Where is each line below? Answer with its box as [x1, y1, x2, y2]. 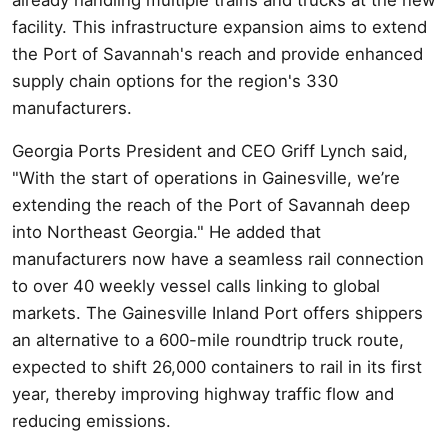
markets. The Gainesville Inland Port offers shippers [12, 302, 423, 323]
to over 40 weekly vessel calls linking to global [12, 275, 380, 296]
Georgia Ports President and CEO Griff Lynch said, [12, 140, 408, 161]
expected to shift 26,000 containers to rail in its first [12, 356, 422, 377]
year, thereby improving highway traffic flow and [12, 383, 394, 404]
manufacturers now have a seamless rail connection [12, 248, 424, 269]
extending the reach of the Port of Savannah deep [12, 194, 410, 215]
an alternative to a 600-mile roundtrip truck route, [12, 329, 404, 350]
